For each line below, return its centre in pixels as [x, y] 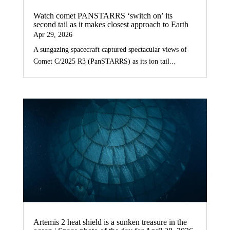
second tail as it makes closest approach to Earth [111, 24]
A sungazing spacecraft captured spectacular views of [110, 49]
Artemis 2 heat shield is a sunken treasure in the [110, 222]
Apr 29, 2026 [53, 34]
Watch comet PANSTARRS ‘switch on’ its [103, 15]
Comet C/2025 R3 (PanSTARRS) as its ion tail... [104, 61]
